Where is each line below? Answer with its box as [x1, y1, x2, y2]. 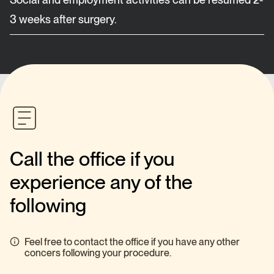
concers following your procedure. [24, 247, 171, 259]
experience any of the [10, 170, 193, 194]
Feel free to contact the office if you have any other [24, 236, 240, 248]
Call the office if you [10, 147, 174, 171]
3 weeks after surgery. [10, 13, 117, 26]
